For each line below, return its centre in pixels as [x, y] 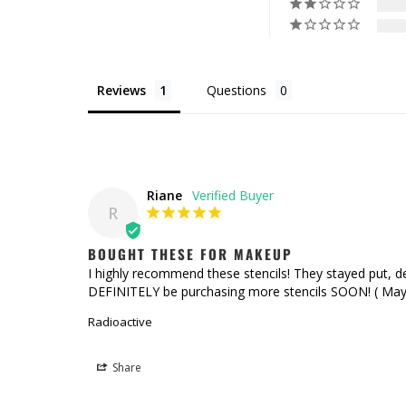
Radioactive [120, 322]
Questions [237, 91]
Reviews [121, 91]
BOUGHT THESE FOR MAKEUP [190, 254]
